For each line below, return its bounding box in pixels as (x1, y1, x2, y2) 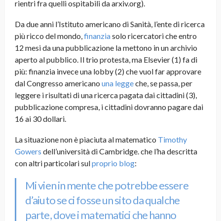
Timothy (158, 135, 187, 145)
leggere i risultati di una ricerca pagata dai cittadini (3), (15, 90, 197, 100)
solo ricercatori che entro (110, 31, 197, 41)
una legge (102, 78, 134, 88)
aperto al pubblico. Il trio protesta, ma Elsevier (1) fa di (15, 55, 197, 65)
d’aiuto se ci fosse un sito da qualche (25, 193, 180, 207)
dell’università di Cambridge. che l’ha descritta (41, 147, 197, 156)
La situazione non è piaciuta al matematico (15, 135, 158, 145)
